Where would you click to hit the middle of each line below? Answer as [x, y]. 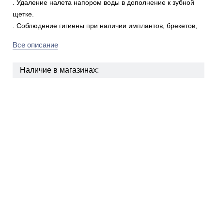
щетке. [23, 14]
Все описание [35, 45]
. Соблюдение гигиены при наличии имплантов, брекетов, [105, 26]
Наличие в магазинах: [59, 70]
